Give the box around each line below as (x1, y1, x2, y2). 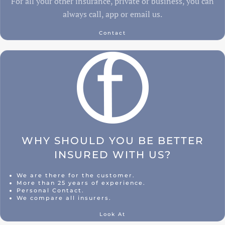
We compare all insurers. (17, 194, 112, 202)
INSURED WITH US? (54, 149, 171, 161)
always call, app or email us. (63, 8, 162, 20)
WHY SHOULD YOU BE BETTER (21, 135, 204, 147)
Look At (99, 211, 126, 218)
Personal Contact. (17, 187, 85, 194)
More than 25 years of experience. (17, 179, 146, 187)
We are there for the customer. (17, 172, 136, 179)
